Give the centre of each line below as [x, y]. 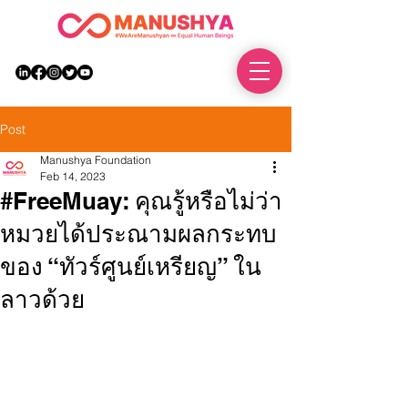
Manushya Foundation [96, 160]
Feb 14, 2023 [73, 176]
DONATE [197, 71]
